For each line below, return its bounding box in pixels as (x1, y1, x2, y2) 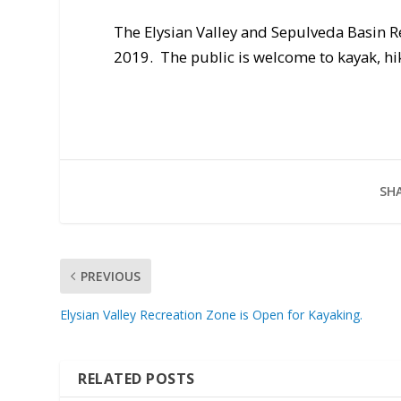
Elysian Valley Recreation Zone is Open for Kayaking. (60, 305, 363, 323)
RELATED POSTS (78, 368, 195, 388)
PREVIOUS (81, 267, 141, 285)
